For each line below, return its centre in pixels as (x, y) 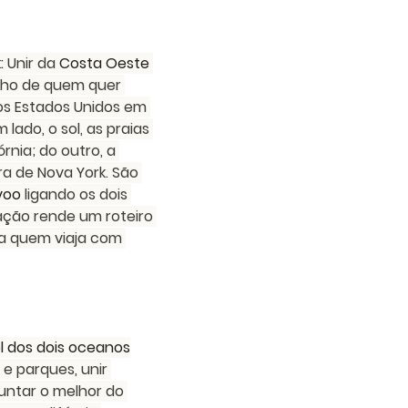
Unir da (33, 63)
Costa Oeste (106, 63)
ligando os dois (76, 194)
